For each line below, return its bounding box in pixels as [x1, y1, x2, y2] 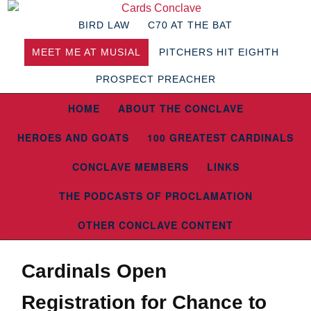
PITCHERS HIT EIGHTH [159, 47, 279, 58]
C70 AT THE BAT [148, 19, 233, 31]
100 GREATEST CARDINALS [147, 131, 294, 144]
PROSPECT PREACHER [95, 74, 216, 85]
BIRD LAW [78, 19, 130, 31]
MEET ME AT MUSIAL [32, 47, 141, 58]
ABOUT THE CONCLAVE [117, 101, 244, 115]
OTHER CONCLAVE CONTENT [78, 218, 233, 232]
